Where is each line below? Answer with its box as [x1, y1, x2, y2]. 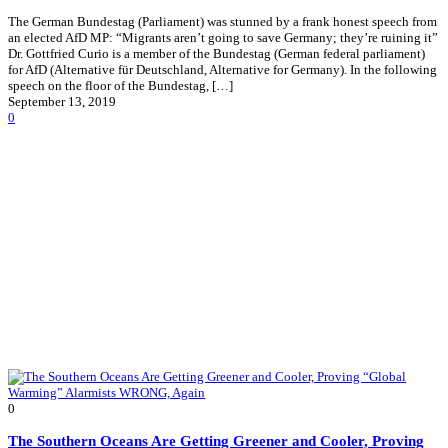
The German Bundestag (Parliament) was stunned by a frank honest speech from [8, 13, 437, 29]
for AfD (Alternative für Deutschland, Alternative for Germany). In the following [8, 61, 437, 77]
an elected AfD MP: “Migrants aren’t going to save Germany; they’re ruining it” [8, 29, 438, 45]
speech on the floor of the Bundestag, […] [8, 77, 233, 93]
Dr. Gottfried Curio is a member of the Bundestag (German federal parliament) [8, 45, 425, 61]
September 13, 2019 [8, 93, 116, 109]
